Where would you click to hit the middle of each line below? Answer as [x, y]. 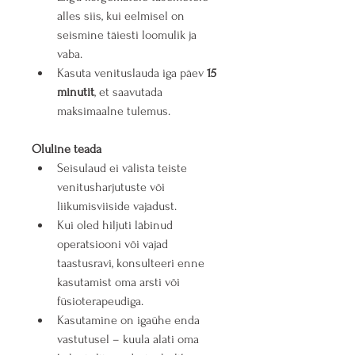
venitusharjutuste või [113, 187]
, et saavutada [130, 92]
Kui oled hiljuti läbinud [116, 225]
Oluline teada [67, 149]
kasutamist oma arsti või [120, 282]
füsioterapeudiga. [100, 302]
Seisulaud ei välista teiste [124, 168]
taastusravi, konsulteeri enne [132, 263]
